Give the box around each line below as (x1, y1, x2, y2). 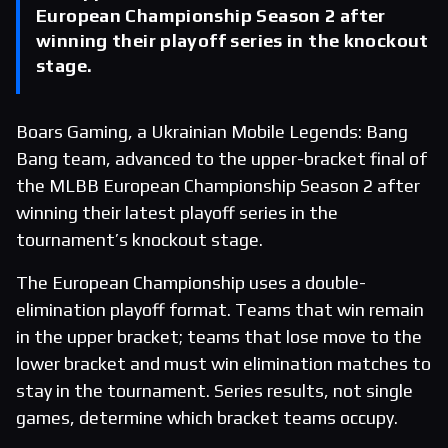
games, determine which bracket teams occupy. (16, 407, 398, 429)
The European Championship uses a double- (16, 272, 366, 294)
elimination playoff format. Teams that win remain (16, 299, 424, 321)
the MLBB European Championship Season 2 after (16, 175, 420, 197)
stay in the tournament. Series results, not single (16, 380, 413, 402)
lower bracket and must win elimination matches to (16, 353, 431, 375)
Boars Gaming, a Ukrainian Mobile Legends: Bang (16, 121, 408, 143)
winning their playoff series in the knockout (36, 30, 429, 51)
